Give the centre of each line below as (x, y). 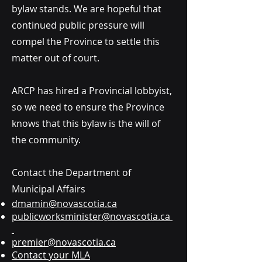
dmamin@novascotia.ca (64, 204)
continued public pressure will (78, 25)
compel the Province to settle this (86, 42)
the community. (47, 140)
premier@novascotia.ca (64, 242)
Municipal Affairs (49, 189)
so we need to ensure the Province (88, 107)
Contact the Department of (71, 173)
